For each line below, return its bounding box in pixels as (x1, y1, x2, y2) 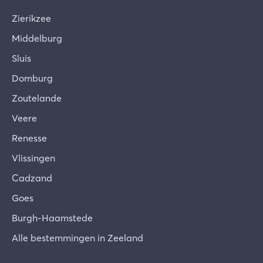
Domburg (12, 72, 53, 85)
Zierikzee (12, 12, 51, 25)
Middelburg (12, 32, 62, 45)
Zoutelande (12, 92, 62, 104)
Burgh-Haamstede (12, 212, 93, 224)
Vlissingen (12, 152, 55, 164)
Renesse (12, 132, 47, 144)
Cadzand (12, 172, 52, 184)
